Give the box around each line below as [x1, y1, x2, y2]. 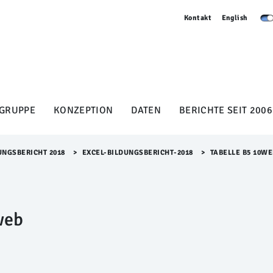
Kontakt [184, 13, 212, 23]
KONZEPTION [54, 104, 113, 116]
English [221, 13, 248, 23]
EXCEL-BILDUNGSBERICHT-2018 [82, 148, 193, 157]
